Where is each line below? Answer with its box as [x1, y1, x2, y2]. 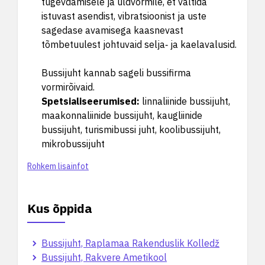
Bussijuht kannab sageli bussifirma [41, 67, 191, 79]
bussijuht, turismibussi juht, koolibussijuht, [41, 124, 221, 135]
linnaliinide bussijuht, [142, 95, 230, 107]
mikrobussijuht [41, 138, 105, 150]
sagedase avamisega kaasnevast [41, 24, 183, 36]
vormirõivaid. [41, 81, 95, 93]
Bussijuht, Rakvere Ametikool [41, 251, 167, 263]
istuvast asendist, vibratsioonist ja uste [41, 10, 206, 22]
